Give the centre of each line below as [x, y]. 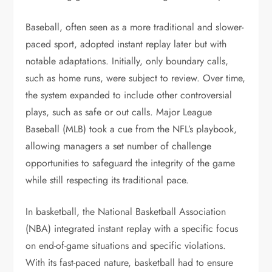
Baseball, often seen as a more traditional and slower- [135, 27]
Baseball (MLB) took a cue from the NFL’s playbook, [131, 129]
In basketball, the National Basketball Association [126, 212]
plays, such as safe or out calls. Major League [119, 112]
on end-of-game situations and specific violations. [126, 246]
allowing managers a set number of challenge [119, 146]
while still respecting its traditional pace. [107, 180]
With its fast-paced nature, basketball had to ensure [130, 263]
